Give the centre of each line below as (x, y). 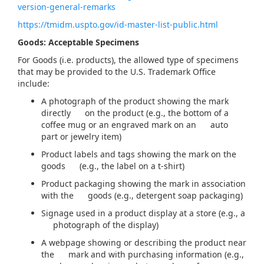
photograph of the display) (100, 225)
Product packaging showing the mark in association (143, 184)
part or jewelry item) (81, 137)
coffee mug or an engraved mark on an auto (135, 125)
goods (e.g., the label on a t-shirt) (113, 166)
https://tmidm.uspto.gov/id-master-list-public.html (118, 25)
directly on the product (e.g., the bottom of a (135, 113)
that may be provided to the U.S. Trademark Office (117, 72)
